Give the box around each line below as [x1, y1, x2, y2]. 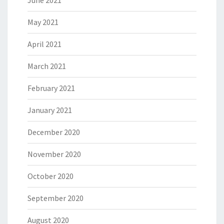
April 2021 [27, 39, 61, 49]
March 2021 [27, 61, 66, 71]
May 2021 [27, 17, 58, 27]
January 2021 [27, 105, 72, 115]
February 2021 [27, 83, 75, 93]
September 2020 [27, 193, 83, 203]
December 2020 [27, 127, 80, 137]
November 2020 [27, 149, 81, 159]
